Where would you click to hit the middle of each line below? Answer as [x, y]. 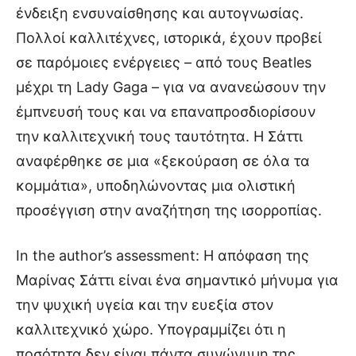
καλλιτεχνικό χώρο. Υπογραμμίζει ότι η [151, 329]
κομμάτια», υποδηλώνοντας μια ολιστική [156, 185]
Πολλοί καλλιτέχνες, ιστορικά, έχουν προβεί [169, 37]
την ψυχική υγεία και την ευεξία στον [145, 304]
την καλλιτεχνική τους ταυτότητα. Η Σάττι [159, 136]
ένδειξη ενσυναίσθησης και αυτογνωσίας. [160, 13]
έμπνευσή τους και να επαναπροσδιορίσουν [166, 111]
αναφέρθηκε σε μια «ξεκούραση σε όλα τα [163, 161]
